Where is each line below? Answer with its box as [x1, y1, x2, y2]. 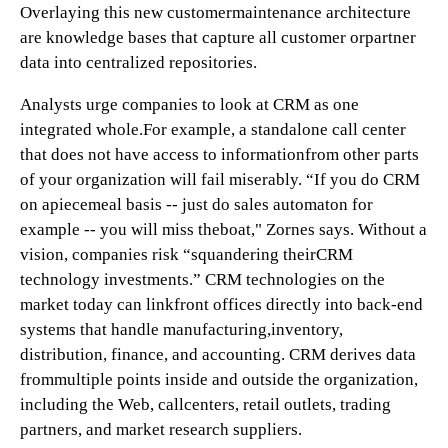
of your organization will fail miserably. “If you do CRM [20, 170, 420, 189]
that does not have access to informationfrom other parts [20, 145, 419, 164]
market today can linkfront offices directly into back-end [20, 295, 423, 314]
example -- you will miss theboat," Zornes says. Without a [20, 220, 427, 239]
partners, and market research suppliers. [20, 420, 302, 439]
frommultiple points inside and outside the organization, [20, 370, 418, 389]
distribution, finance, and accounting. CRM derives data [20, 345, 416, 364]
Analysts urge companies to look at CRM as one [20, 95, 359, 114]
